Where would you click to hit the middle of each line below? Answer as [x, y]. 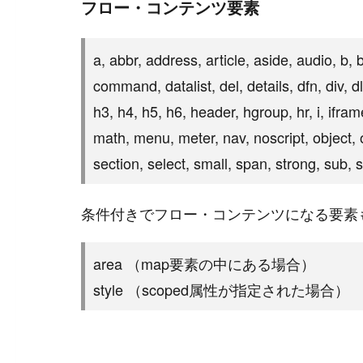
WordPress [216, 28]
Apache [327, 28]
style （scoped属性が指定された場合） [221, 289]
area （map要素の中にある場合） [204, 263]
